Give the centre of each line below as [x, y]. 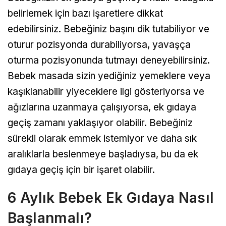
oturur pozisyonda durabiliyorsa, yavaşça [99, 45]
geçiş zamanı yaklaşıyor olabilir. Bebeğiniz [100, 123]
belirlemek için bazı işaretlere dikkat [85, 14]
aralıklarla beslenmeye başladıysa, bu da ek [103, 154]
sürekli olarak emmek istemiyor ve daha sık [102, 139]
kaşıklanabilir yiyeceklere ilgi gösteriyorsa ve [106, 92]
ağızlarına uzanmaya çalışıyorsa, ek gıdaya [102, 107]
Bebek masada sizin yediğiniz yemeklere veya [109, 76]
